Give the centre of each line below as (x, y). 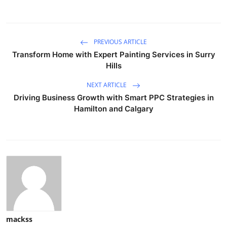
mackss (19, 219)
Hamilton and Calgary (113, 108)
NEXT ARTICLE (107, 85)
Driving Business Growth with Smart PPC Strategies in (113, 97)
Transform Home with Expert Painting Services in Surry (113, 54)
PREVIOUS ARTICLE (120, 42)
